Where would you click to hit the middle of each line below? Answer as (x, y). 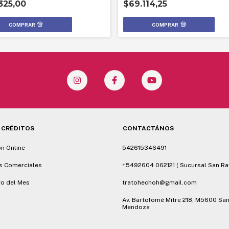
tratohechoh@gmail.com (159, 182)
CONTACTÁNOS (148, 128)
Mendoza (136, 207)
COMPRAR (165, 25)
